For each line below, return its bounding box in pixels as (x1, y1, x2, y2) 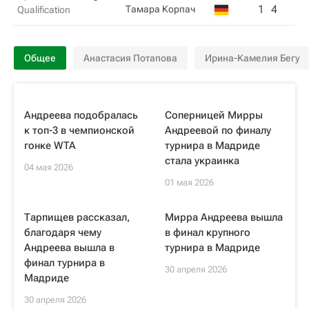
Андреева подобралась (24, 109, 138, 121)
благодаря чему (24, 226, 101, 239)
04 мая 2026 (24, 162, 73, 172)
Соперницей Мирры (165, 109, 263, 121)
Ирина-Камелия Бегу (205, 52, 300, 63)
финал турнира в (24, 257, 105, 269)
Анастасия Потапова (83, 52, 177, 63)
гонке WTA (24, 139, 76, 152)
